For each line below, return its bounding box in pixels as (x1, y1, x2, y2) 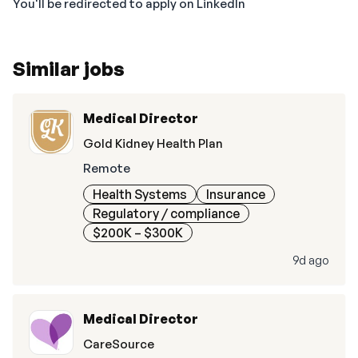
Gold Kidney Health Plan (83, 136, 223, 151)
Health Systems (93, 186, 187, 202)
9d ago (292, 253, 329, 268)
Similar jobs (13, 57, 125, 81)
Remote (83, 161, 130, 176)
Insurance (206, 186, 265, 202)
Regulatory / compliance (93, 205, 240, 221)
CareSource (83, 336, 154, 352)
